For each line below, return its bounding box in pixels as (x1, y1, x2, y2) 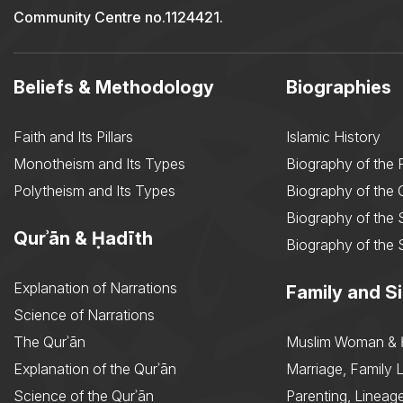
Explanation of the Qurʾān (13, 360, 176, 379)
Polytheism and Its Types (13, 182, 175, 201)
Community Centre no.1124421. (13, 8, 223, 27)
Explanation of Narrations (13, 279, 177, 298)
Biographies (286, 76, 391, 99)
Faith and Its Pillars (13, 128, 133, 147)
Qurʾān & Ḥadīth (13, 228, 153, 250)
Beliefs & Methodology (13, 76, 214, 99)
